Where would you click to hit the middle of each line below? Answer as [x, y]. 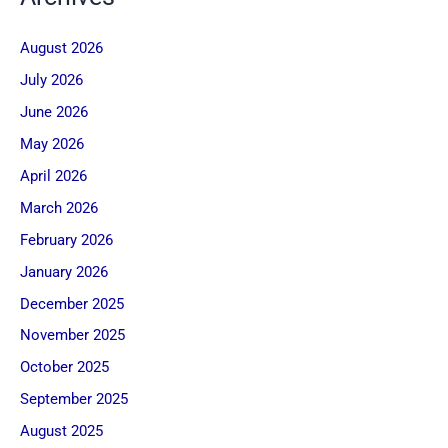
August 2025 [61, 431]
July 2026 [51, 79]
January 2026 [64, 271]
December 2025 [72, 303]
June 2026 [54, 111]
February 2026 [66, 239]
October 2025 [64, 367]
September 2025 [74, 399]
